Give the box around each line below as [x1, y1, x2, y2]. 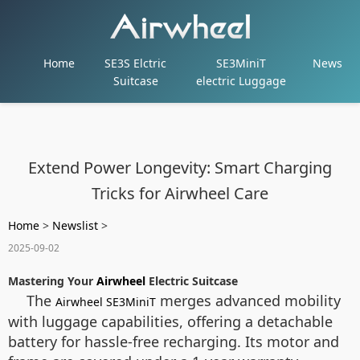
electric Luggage [196, 73, 287, 88]
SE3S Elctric [104, 55, 167, 71]
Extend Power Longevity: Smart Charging [28, 157, 332, 178]
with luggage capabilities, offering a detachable [8, 312, 333, 331]
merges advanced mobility [156, 291, 341, 310]
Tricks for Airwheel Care [92, 182, 268, 204]
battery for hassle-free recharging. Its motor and [8, 332, 339, 351]
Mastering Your [8, 273, 96, 288]
